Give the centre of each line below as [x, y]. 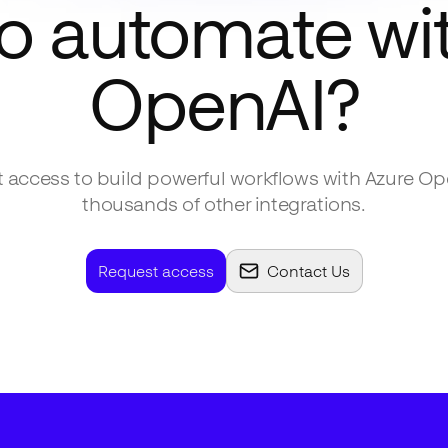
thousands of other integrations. [224, 204]
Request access [155, 271]
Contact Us [308, 271]
